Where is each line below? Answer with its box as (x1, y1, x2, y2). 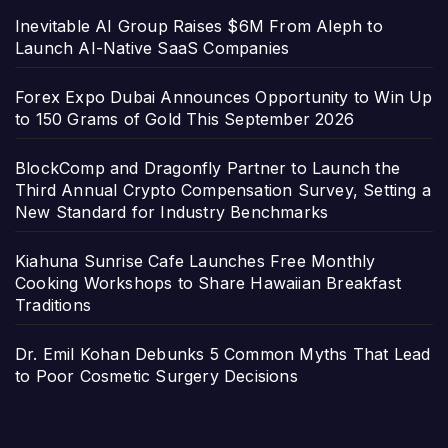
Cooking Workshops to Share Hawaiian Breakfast (15, 273, 402, 293)
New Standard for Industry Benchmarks (15, 202, 329, 222)
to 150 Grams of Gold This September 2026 (15, 109, 355, 129)
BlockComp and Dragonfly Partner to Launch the (15, 158, 401, 178)
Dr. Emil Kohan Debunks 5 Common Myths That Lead (15, 344, 431, 364)
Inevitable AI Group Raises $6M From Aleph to (15, 16, 383, 36)
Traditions (15, 295, 91, 315)
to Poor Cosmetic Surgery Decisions (15, 366, 298, 386)
